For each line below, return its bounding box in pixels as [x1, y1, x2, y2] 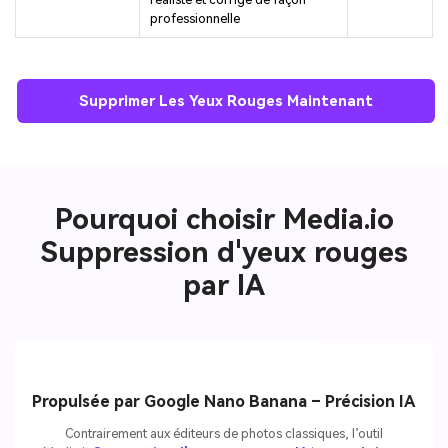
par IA [183, 269, 265, 303]
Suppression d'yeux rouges [40, 236, 408, 270]
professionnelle [149, 10, 240, 26]
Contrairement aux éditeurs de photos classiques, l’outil [65, 425, 383, 441]
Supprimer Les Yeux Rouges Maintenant [79, 92, 374, 110]
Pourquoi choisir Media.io [54, 203, 394, 237]
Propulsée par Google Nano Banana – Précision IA [32, 391, 416, 411]
